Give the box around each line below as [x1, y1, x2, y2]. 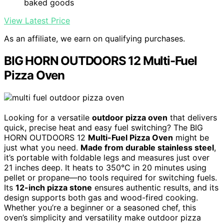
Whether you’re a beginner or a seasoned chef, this [4, 202, 196, 212]
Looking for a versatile [4, 112, 92, 122]
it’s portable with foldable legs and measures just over [4, 152, 209, 162]
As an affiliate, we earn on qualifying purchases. [4, 33, 185, 43]
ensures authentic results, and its [92, 182, 218, 192]
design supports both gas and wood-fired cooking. [4, 192, 198, 202]
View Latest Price [4, 15, 70, 25]
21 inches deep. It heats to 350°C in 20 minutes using [4, 162, 206, 172]
